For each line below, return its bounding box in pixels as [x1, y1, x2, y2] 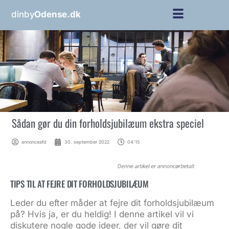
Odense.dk [34, 9, 81, 19]
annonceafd [21, 139, 47, 145]
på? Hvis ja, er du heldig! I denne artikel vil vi [10, 209, 194, 219]
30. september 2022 [64, 139, 109, 145]
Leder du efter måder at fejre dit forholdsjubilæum [10, 197, 214, 208]
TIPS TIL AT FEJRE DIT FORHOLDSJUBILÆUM [10, 177, 149, 190]
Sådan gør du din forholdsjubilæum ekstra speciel [11, 114, 204, 131]
